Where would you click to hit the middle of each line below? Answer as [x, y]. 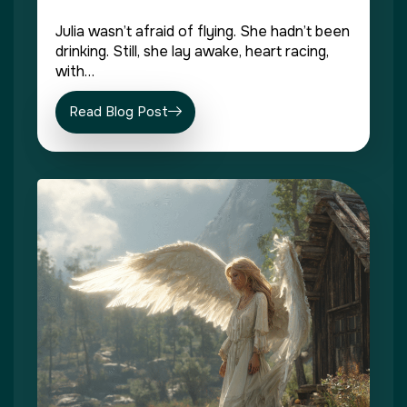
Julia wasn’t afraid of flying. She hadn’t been [203, 32]
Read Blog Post [119, 112]
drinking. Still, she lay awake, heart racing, [192, 52]
